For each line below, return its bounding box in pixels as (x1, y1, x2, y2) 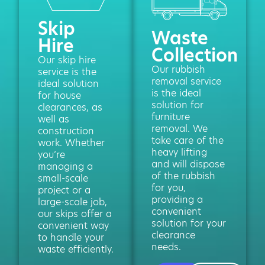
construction (38, 124, 94, 138)
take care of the (151, 133, 224, 147)
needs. (151, 240, 181, 254)
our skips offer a (38, 206, 112, 221)
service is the (38, 64, 96, 79)
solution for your (151, 216, 226, 230)
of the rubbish (151, 169, 215, 183)
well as (38, 112, 69, 126)
